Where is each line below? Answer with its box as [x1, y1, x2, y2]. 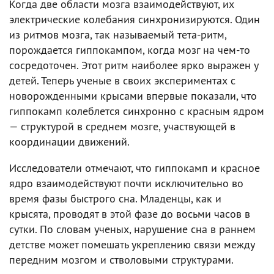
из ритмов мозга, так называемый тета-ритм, [9, 27, 226, 42]
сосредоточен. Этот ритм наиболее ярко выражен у [9, 57, 258, 72]
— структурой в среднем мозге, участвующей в [9, 119, 235, 133]
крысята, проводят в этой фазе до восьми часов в [9, 206, 250, 221]
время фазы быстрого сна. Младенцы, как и [9, 191, 221, 206]
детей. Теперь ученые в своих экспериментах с [9, 73, 235, 87]
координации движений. [9, 134, 130, 149]
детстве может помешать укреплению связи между [9, 237, 254, 251]
